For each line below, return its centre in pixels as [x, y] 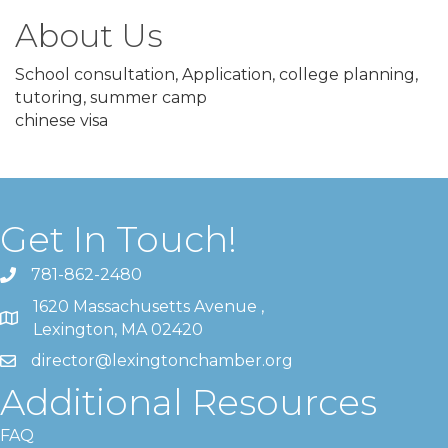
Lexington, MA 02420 [118, 329]
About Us [89, 35]
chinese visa [61, 120]
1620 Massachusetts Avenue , [150, 306]
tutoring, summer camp [111, 97]
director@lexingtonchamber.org [162, 360]
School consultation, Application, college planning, [216, 74]
